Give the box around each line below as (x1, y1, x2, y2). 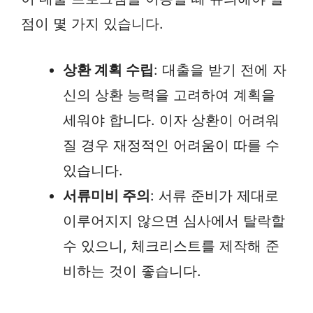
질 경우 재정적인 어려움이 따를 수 (63, 137, 279, 154)
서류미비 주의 (63, 187, 150, 204)
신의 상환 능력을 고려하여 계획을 (63, 87, 275, 103)
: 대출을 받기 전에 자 (154, 61, 286, 78)
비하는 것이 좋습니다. (63, 263, 201, 279)
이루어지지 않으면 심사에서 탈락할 (63, 212, 285, 229)
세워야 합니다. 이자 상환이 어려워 (63, 112, 279, 129)
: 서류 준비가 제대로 (150, 187, 279, 204)
